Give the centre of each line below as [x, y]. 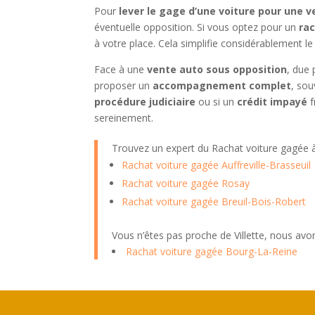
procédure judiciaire [145, 102]
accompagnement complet [222, 86]
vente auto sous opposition [217, 70]
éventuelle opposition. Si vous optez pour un [197, 27]
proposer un [124, 86]
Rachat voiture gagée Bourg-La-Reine [212, 252]
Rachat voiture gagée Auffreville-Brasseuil [217, 165]
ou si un [217, 102]
